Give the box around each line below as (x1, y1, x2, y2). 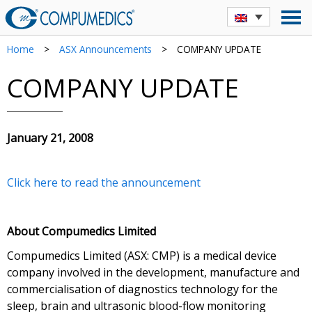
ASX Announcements (59, 42, 152, 56)
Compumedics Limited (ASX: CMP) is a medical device (7, 248, 276, 263)
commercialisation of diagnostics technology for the (7, 281, 278, 297)
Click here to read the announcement (7, 175, 201, 190)
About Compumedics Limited (7, 224, 156, 239)
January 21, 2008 (7, 130, 93, 146)
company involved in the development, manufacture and (7, 265, 299, 280)
